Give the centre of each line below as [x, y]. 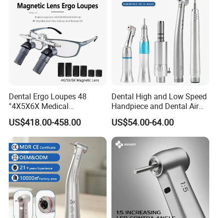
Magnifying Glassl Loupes [54, 116]
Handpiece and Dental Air [155, 106]
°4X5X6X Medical [39, 106]
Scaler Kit [127, 116]
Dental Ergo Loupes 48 [48, 96]
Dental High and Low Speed [159, 96]
